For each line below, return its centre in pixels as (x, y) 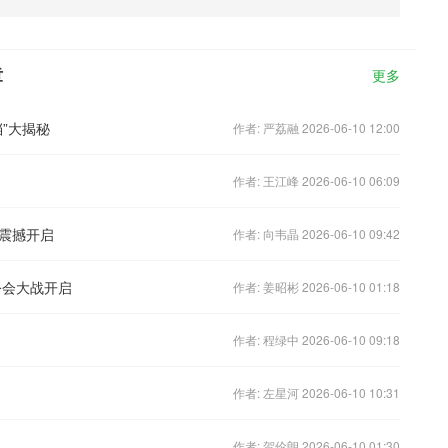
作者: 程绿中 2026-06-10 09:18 (316, 339)
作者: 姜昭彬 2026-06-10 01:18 (316, 286)
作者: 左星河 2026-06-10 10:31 (316, 392)
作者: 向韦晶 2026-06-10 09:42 (316, 233)
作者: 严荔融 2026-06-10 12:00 (316, 127)
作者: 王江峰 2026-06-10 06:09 (316, 180)
